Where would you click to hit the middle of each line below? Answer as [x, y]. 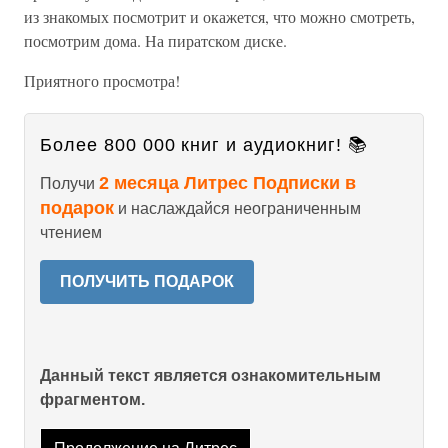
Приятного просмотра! [102, 80]
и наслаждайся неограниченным [237, 208]
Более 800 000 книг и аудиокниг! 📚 [204, 145]
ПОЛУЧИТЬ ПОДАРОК [147, 281]
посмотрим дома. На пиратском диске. [155, 40]
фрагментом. [92, 399]
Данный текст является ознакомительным [210, 375]
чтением [71, 232]
